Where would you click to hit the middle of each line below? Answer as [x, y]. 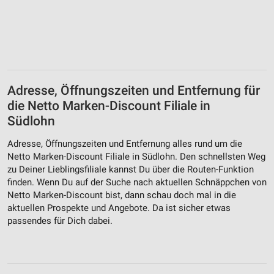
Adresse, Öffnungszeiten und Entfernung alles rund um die [125, 144]
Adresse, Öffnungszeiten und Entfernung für [134, 90]
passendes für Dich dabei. [60, 221]
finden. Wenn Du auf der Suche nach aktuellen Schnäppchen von [137, 183]
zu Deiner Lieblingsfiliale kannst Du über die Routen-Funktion [131, 170]
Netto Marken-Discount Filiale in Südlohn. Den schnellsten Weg [136, 157]
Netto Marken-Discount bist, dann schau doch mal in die [122, 195]
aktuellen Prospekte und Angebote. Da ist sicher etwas [119, 208]
